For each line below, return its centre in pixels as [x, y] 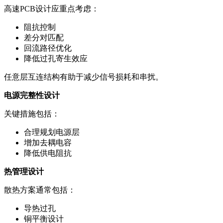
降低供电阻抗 [48, 153]
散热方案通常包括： [40, 190]
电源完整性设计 [32, 95]
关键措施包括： [32, 113]
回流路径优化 [48, 48]
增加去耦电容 [48, 142]
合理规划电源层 [52, 132]
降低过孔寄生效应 [56, 58]
